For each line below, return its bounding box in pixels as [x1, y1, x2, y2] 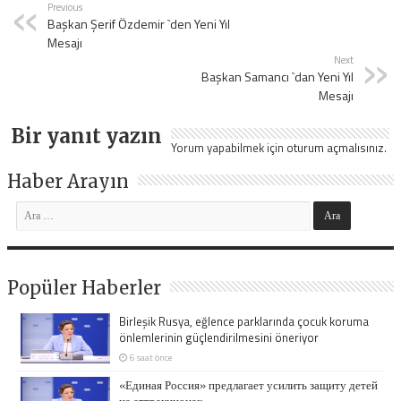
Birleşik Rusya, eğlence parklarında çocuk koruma [119, 311, 370, 330]
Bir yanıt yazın [12, 123, 163, 149]
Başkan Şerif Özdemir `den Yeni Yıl [47, 13, 231, 33]
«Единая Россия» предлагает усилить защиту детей [119, 375, 379, 394]
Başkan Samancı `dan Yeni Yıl [200, 66, 354, 86]
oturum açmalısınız [286, 138, 385, 157]
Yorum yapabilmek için [171, 138, 287, 157]
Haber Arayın [7, 169, 130, 192]
